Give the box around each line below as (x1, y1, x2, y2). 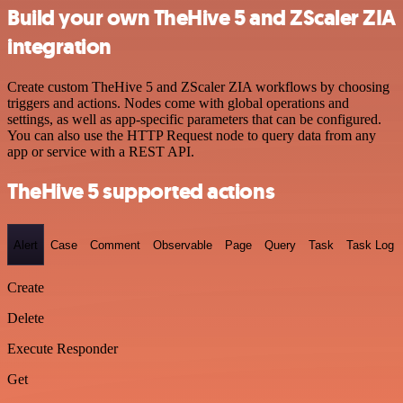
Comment (90, 237, 140, 252)
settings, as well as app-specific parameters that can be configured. (7, 111, 381, 127)
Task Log (346, 237, 394, 252)
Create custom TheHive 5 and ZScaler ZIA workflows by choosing (7, 78, 390, 94)
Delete (7, 310, 44, 326)
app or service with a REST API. (7, 143, 194, 159)
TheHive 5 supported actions (7, 177, 275, 207)
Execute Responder (7, 341, 118, 356)
